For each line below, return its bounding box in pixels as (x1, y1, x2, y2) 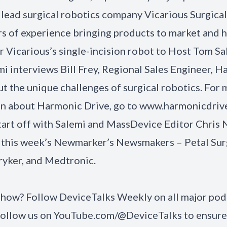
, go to (109, 99, 139, 111)
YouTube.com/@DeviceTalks (54, 209, 182, 221)
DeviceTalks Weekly (59, 191, 152, 203)
